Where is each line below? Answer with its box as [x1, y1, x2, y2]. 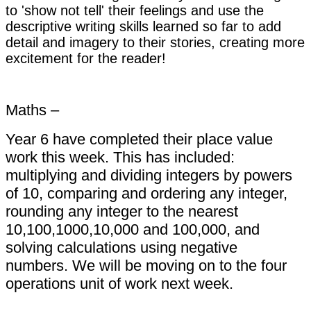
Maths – [6, 101, 59, 119]
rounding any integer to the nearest [6, 202, 238, 220]
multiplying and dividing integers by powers [6, 166, 292, 184]
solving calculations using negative [6, 238, 237, 256]
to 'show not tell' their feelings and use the [6, 2, 264, 18]
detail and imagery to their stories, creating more [6, 34, 305, 50]
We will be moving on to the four [72, 256, 287, 274]
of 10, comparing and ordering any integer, [6, 184, 287, 202]
